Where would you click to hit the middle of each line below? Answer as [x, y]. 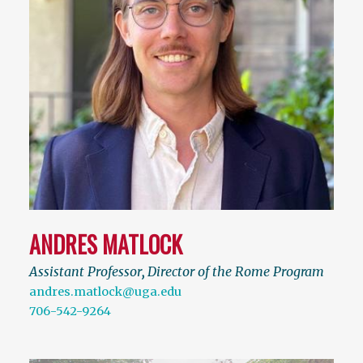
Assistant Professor [85, 272]
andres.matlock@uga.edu [105, 292]
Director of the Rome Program [236, 272]
